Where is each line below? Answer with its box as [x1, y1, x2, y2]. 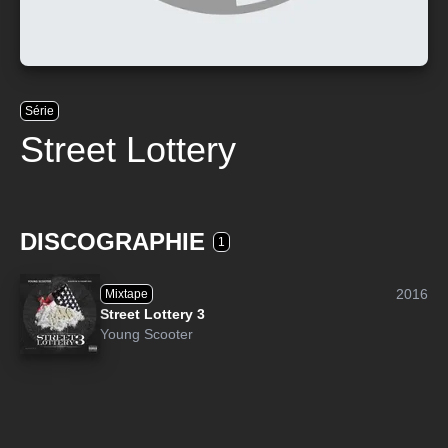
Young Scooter [100, 326, 193, 342]
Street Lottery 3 [100, 306, 205, 322]
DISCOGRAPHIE [20, 228, 205, 255]
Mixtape [105, 287, 148, 301]
